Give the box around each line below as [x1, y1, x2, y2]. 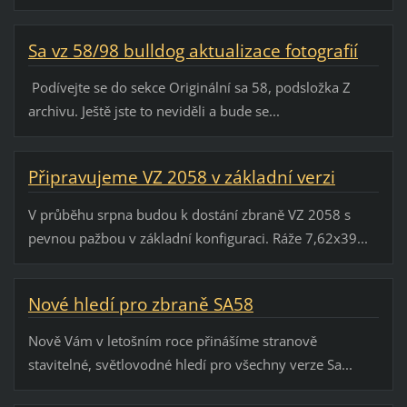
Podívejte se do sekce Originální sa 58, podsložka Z [27, 78, 351, 97]
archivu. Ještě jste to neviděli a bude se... [27, 102, 280, 121]
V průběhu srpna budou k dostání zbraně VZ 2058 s [27, 204, 351, 223]
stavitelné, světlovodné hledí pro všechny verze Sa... [27, 354, 352, 373]
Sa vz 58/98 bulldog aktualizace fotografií [27, 39, 358, 64]
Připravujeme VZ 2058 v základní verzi [27, 165, 335, 190]
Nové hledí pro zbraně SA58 [27, 292, 253, 316]
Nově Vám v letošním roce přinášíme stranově [27, 331, 317, 350]
